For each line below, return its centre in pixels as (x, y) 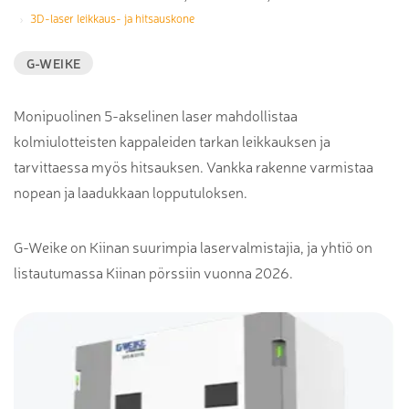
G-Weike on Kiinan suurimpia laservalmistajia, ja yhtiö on (193, 247)
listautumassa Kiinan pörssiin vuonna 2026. (153, 273)
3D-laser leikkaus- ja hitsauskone (112, 18)
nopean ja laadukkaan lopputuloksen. (131, 192)
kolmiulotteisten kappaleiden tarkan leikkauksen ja (172, 141)
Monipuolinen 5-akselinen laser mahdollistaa (156, 115)
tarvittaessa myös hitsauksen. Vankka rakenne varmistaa (194, 167)
